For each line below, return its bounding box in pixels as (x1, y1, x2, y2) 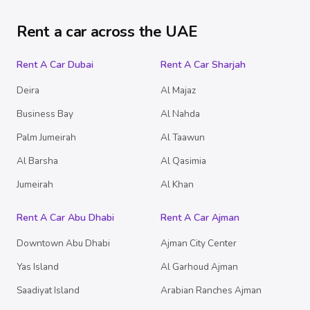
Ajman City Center (161, 237, 237, 250)
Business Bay (17, 107, 73, 121)
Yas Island (17, 260, 59, 274)
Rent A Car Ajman (161, 211, 239, 225)
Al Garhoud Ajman (161, 260, 238, 274)
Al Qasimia (161, 154, 206, 168)
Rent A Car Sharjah (161, 58, 246, 72)
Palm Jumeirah (17, 131, 76, 145)
